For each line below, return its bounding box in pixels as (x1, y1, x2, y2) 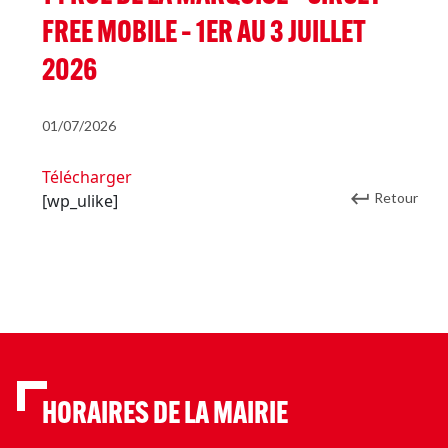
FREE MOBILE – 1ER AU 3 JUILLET (42, 19, 366, 50)
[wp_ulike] (42, 190, 118, 212)
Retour (374, 189, 418, 206)
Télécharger (42, 166, 132, 188)
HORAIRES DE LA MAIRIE (42, 400, 288, 431)
